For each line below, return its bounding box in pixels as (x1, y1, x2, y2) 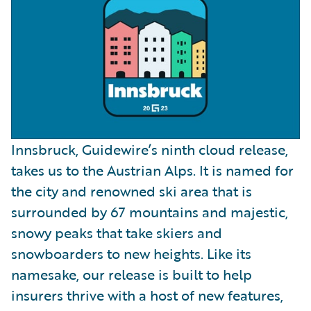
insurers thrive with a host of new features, (11, 284, 283, 305)
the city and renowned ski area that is (11, 180, 252, 201)
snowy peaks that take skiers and (11, 221, 222, 243)
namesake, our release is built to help (11, 263, 252, 285)
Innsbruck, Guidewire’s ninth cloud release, (11, 138, 288, 160)
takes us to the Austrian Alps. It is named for (11, 159, 294, 180)
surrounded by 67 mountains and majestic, (11, 201, 288, 222)
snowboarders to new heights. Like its (11, 242, 251, 264)
